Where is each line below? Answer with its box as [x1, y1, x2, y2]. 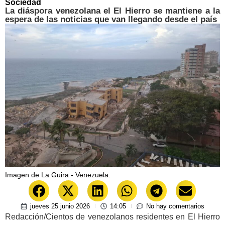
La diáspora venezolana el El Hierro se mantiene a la [5, 6, 220, 16]
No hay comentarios [146, 202, 204, 210]
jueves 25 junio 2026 [30, 202, 90, 210]
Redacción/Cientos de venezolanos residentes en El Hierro [5, 212, 220, 221]
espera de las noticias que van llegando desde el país [5, 15, 217, 24]
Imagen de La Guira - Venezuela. [5, 171, 110, 179]
